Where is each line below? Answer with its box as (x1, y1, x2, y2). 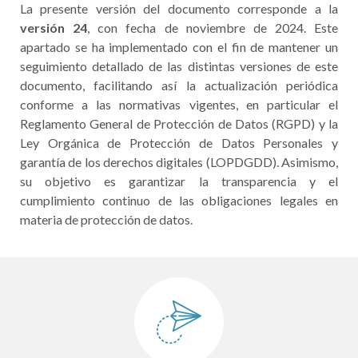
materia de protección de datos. (20, 212, 193, 227)
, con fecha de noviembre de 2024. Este (87, 20, 338, 35)
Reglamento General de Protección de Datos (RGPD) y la (20, 116, 338, 131)
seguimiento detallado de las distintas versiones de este (20, 58, 338, 74)
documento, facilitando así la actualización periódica (20, 78, 338, 93)
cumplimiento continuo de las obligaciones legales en (20, 193, 338, 208)
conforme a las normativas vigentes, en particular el (20, 97, 338, 112)
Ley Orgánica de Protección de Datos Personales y (20, 135, 338, 150)
